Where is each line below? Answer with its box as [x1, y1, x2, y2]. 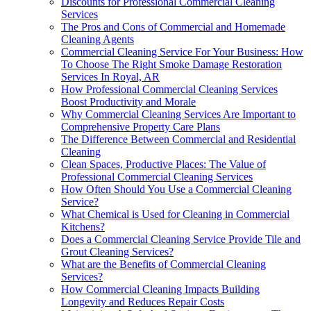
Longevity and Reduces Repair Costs [61, 295, 224, 308]
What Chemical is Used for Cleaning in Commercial [61, 208, 289, 220]
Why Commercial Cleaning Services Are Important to [61, 108, 296, 120]
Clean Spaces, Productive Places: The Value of [61, 158, 266, 170]
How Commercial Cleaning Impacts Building [61, 283, 260, 295]
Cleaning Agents [61, 33, 134, 45]
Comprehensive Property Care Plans [61, 120, 220, 133]
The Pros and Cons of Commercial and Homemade [61, 20, 285, 33]
